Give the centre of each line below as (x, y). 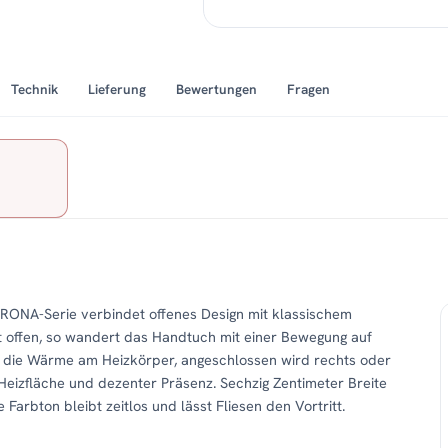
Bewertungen (216, 89)
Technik (34, 89)
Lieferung (117, 89)
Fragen (308, 89)
